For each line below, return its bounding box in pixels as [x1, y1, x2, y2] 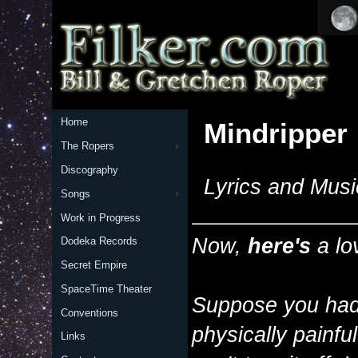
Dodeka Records [60, 235, 137, 248]
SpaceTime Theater [60, 282, 152, 295]
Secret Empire [60, 259, 127, 272]
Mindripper [204, 117, 348, 149]
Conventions [60, 306, 118, 319]
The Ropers [60, 140, 114, 153]
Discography [60, 163, 118, 176]
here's [248, 233, 311, 258]
